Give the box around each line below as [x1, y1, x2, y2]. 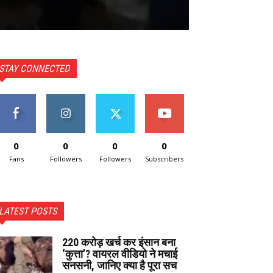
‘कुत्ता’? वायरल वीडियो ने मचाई [62, 247, 177, 260]
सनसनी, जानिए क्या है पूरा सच [62, 258, 177, 272]
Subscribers [145, 154, 183, 163]
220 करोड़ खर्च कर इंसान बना [62, 235, 175, 249]
